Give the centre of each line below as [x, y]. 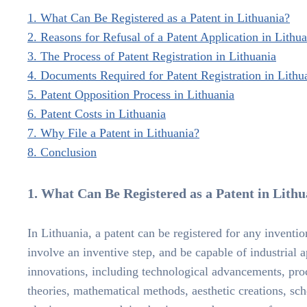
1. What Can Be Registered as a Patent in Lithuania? [159, 18]
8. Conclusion [62, 152]
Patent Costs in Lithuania [103, 114]
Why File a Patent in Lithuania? [120, 133]
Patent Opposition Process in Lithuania [137, 95]
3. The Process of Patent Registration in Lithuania [152, 57]
